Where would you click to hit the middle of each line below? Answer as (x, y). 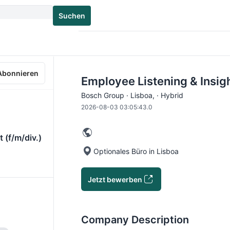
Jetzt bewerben (115, 179)
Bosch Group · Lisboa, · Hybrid (132, 95)
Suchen (72, 15)
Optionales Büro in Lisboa (136, 151)
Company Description (135, 220)
